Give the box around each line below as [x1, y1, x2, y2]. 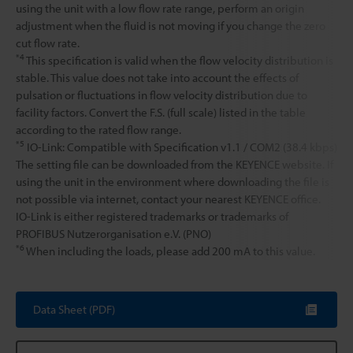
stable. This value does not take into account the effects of [16, 69, 299, 85]
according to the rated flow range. [16, 121, 181, 137]
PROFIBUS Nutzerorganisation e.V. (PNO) [16, 225, 211, 241]
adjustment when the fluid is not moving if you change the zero [16, 17, 325, 33]
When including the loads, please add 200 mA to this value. [24, 243, 315, 258]
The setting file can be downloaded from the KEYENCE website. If [16, 156, 333, 172]
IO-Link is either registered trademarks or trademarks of [16, 208, 288, 224]
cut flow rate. [16, 35, 80, 50]
